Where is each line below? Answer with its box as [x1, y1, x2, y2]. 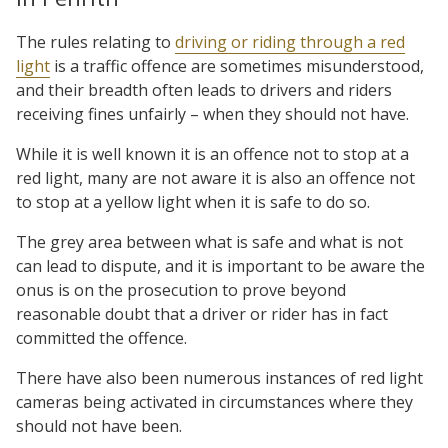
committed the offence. [16, 327, 187, 349]
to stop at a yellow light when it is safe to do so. [16, 191, 370, 213]
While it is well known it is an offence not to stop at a [16, 143, 409, 165]
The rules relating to [16, 31, 175, 53]
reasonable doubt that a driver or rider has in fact [16, 303, 388, 325]
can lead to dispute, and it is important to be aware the [16, 255, 425, 277]
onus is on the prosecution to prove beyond [16, 279, 346, 301]
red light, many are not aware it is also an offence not [16, 167, 415, 189]
